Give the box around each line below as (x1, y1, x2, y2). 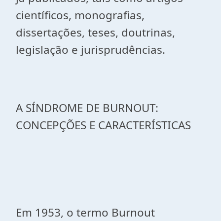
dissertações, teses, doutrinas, (16, 25, 175, 40)
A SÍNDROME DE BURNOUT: (16, 100, 158, 115)
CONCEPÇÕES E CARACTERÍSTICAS (16, 117, 191, 133)
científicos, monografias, (16, 7, 145, 23)
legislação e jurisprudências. (16, 42, 165, 57)
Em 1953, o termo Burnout (16, 205, 155, 220)
